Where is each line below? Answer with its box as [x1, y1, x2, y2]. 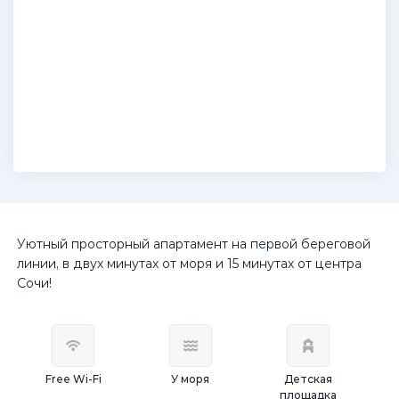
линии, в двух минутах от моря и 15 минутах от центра [17, 256, 362, 272]
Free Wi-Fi [45, 372, 102, 386]
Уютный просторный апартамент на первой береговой [17, 236, 370, 252]
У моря [171, 372, 210, 386]
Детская [283, 372, 332, 386]
